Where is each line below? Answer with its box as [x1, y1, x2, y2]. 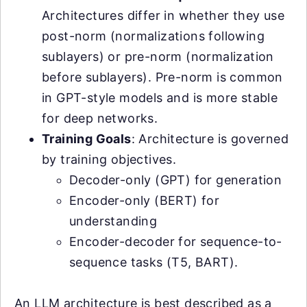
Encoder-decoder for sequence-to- [69, 234, 282, 249]
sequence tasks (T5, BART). [69, 255, 238, 270]
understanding [69, 214, 158, 229]
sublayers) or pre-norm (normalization [42, 49, 274, 64]
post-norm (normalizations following [42, 29, 265, 44]
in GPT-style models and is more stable [42, 90, 278, 106]
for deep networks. [42, 111, 158, 126]
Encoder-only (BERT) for [69, 193, 220, 208]
